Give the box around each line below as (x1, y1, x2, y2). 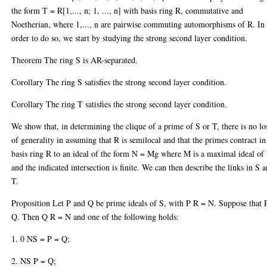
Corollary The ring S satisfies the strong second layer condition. (11, 76, 227, 88)
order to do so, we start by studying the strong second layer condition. (11, 32, 248, 44)
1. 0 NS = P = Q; (11, 232, 70, 244)
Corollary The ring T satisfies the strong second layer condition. (11, 98, 228, 110)
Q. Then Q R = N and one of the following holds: (11, 210, 179, 222)
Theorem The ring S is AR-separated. (11, 54, 138, 66)
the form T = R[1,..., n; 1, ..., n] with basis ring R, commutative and (11, 4, 244, 16)
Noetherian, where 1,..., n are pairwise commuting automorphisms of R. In (11, 18, 265, 30)
